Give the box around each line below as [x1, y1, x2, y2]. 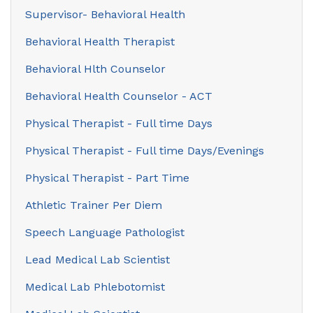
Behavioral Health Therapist [25, 34, 175, 48]
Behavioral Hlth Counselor [25, 61, 166, 75]
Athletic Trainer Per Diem [25, 198, 162, 212]
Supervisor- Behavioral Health [25, 7, 185, 21]
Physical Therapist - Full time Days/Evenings [25, 143, 264, 157]
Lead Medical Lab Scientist [25, 252, 170, 266]
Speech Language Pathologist [25, 225, 184, 239]
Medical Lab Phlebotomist [25, 279, 165, 293]
